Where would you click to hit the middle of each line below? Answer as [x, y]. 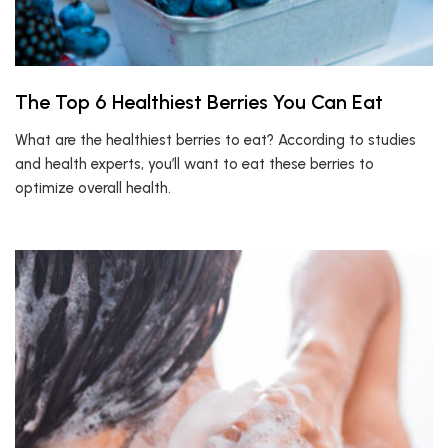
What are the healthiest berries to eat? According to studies [215, 140]
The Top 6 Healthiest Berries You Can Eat [199, 102]
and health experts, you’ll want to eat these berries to [194, 164]
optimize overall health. [93, 188]
